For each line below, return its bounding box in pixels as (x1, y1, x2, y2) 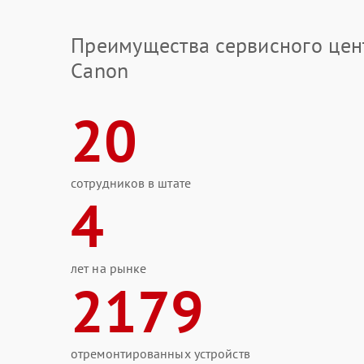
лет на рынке (71, 260, 147, 276)
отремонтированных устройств (71, 345, 250, 362)
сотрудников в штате (71, 175, 191, 191)
